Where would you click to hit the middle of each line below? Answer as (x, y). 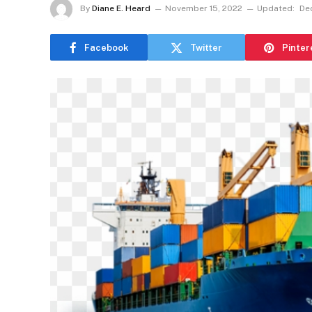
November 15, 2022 (204, 9)
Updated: (276, 9)
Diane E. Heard (121, 9)
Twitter (206, 47)
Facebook (106, 47)
